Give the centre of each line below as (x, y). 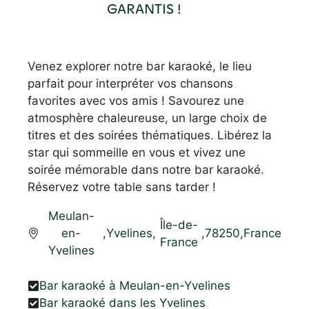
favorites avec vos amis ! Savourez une (136, 101)
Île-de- (179, 225)
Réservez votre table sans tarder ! (122, 187)
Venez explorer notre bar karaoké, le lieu (140, 66)
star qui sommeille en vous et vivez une (137, 152)
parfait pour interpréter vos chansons (130, 83)
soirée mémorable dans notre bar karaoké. (146, 170)
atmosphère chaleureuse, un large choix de (147, 118)
